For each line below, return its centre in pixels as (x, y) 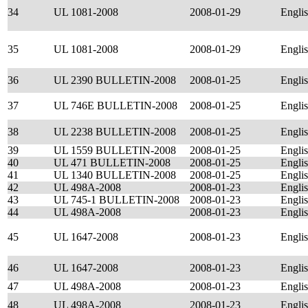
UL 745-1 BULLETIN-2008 (117, 200)
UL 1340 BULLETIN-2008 (115, 175)
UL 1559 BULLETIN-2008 (115, 150)
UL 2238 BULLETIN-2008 (115, 132)
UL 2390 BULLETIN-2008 (115, 80)
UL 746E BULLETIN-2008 (115, 106)
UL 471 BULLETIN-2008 (112, 163)
